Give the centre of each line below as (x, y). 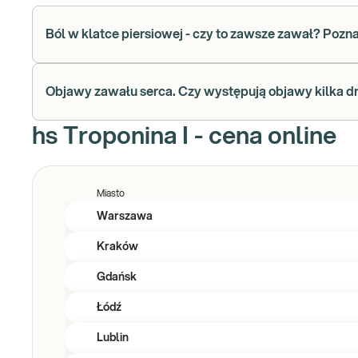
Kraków (117, 247)
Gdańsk (117, 277)
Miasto (111, 193)
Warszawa (125, 217)
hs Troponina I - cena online (184, 137)
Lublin (113, 338)
